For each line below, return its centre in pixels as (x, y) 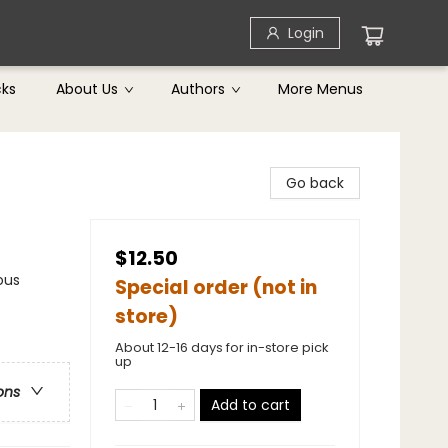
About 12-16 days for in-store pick (222, 347)
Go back (315, 183)
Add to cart (250, 405)
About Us (87, 89)
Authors (198, 89)
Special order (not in (216, 287)
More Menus (320, 89)
